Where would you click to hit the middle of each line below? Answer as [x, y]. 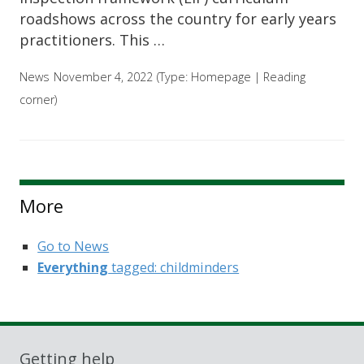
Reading [284, 77]
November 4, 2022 [103, 77]
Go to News [74, 246]
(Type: [174, 77]
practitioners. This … [92, 40]
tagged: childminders [174, 267]
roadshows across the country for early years [178, 19]
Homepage [221, 77]
